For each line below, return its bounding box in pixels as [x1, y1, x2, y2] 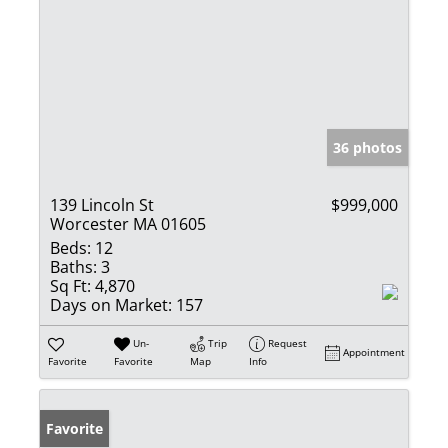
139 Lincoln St [50, 193, 154, 216]
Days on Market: [50, 293, 172, 316]
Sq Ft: [50, 274, 91, 297]
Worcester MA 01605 [50, 212, 206, 235]
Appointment [343, 344, 406, 359]
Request [268, 335, 308, 350]
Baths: [50, 255, 97, 278]
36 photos [333, 137, 402, 157]
